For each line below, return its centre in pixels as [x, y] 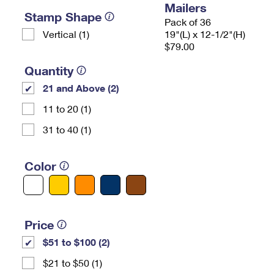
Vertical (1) [66, 34]
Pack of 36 [188, 22]
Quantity [49, 70]
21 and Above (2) [81, 88]
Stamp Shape [63, 17]
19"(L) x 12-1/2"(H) [205, 34]
